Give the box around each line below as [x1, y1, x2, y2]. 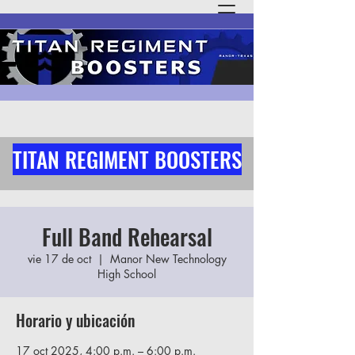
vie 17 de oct [27, 251, 91, 266]
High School [97, 266, 156, 281]
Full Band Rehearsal [41, 220, 212, 253]
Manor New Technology [109, 251, 227, 266]
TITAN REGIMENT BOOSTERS [12, 143, 242, 175]
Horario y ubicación [16, 308, 135, 332]
